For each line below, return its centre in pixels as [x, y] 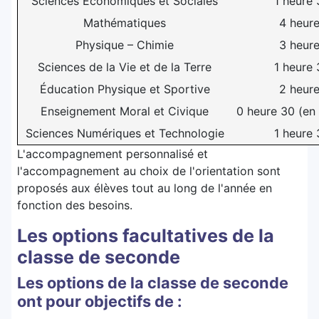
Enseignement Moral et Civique [125, 111]
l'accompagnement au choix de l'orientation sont [149, 171]
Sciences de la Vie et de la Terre [125, 67]
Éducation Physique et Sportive [125, 89]
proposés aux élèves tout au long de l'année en [145, 188]
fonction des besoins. [75, 205]
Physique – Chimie [125, 45]
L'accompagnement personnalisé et [113, 154]
